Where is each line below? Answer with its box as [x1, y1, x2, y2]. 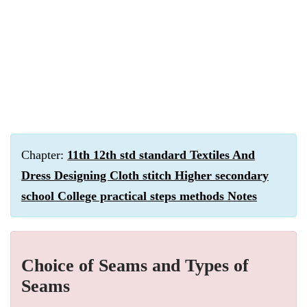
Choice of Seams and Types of [21, 256, 249, 275]
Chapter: [21, 148, 67, 162]
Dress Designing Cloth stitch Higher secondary [21, 169, 269, 182]
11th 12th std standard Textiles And [67, 148, 255, 162]
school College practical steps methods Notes [21, 189, 257, 203]
